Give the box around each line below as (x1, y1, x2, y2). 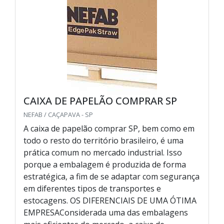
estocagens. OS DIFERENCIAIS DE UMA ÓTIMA (23, 195, 196, 206)
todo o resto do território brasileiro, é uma (23, 135, 183, 146)
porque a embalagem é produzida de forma (23, 159, 186, 170)
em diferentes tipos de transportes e (23, 183, 161, 194)
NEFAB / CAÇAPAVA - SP (23, 110, 93, 119)
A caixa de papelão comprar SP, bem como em (23, 123, 194, 134)
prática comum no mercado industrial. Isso (23, 147, 182, 158)
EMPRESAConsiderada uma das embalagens (23, 207, 188, 218)
